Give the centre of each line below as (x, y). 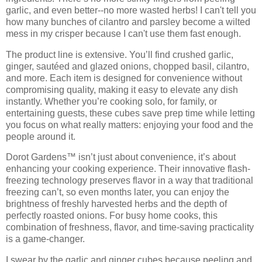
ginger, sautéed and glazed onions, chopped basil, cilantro (126, 66)
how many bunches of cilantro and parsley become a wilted (128, 22)
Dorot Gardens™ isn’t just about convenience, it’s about (121, 157)
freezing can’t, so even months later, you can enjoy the (118, 192)
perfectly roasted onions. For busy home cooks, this (112, 216)
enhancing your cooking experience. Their (94, 169)
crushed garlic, (203, 54)
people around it (39, 136)
